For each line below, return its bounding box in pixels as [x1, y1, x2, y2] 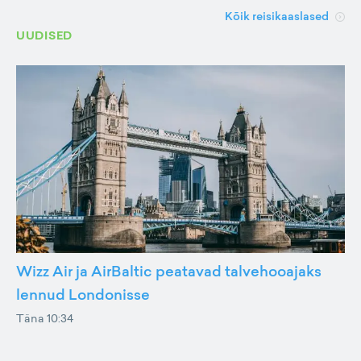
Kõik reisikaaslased [225, 8, 329, 24]
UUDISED [16, 27, 73, 44]
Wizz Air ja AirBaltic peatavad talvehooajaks [16, 260, 322, 281]
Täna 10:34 [16, 309, 73, 326]
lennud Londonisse [16, 284, 150, 305]
